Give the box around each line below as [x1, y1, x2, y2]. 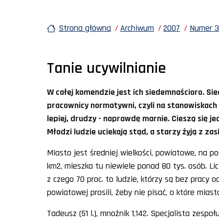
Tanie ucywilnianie [47, 58, 166, 78]
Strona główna [59, 22, 111, 34]
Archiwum [120, 22, 154, 34]
